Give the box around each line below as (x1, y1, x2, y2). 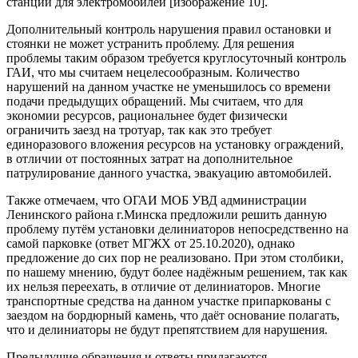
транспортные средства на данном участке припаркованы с (6, 293, 331, 308)
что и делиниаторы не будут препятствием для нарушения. (6, 322, 328, 336)
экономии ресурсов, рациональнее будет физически (6, 108, 288, 122)
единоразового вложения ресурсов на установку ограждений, (6, 137, 344, 151)
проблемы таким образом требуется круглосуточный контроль (6, 50, 346, 65)
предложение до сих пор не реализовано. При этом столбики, (6, 250, 344, 265)
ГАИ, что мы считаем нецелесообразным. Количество (6, 65, 300, 79)
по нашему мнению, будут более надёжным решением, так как (6, 265, 348, 279)
